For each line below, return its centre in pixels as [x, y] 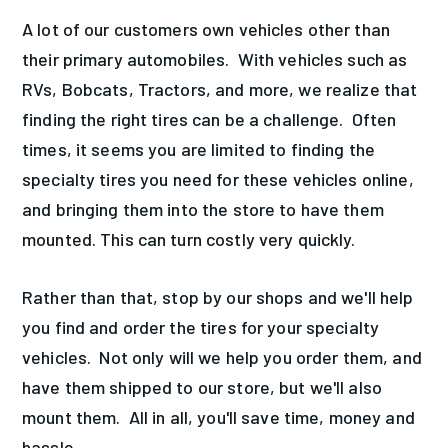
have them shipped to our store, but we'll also [202, 386]
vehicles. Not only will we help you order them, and [222, 356]
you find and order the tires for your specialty [201, 326]
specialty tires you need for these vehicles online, [218, 178]
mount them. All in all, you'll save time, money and [218, 416]
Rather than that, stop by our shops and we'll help [218, 296]
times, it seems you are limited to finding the [198, 148]
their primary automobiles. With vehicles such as [215, 58]
